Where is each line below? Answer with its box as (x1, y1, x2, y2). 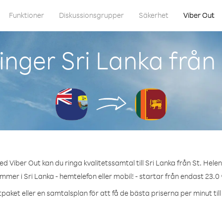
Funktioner (9, 10, 44, 20)
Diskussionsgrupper (59, 10, 124, 20)
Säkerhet (139, 10, 168, 20)
